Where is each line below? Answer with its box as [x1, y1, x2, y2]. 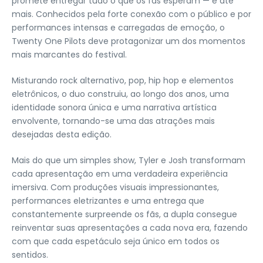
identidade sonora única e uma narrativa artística [12, 101, 217, 113]
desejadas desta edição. [12, 128, 112, 140]
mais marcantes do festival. [12, 48, 127, 60]
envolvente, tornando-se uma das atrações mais [12, 114, 215, 127]
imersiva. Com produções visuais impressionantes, [12, 181, 219, 193]
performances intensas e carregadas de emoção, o [12, 21, 225, 33]
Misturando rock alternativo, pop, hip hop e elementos [12, 74, 234, 86]
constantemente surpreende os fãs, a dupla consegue [12, 208, 237, 220]
